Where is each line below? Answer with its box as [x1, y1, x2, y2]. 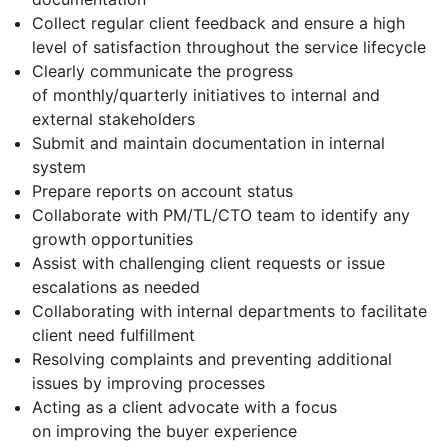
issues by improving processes [32, 373, 265, 394]
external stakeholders [32, 109, 195, 130]
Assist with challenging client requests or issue [32, 253, 385, 274]
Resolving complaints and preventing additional [32, 349, 392, 370]
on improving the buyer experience [32, 421, 297, 442]
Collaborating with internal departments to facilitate [32, 301, 427, 322]
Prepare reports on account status [32, 181, 293, 202]
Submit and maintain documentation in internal [32, 133, 385, 154]
